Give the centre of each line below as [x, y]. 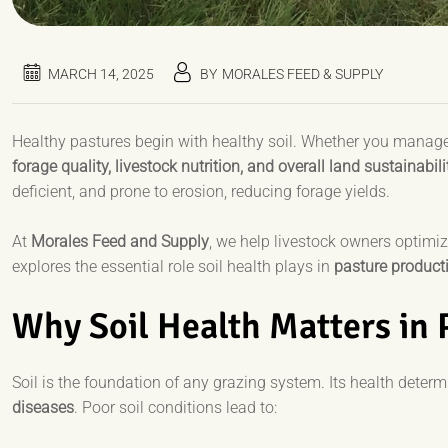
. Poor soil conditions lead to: [175, 408]
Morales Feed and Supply [120, 242]
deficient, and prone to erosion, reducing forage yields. [201, 192]
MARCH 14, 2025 [101, 74]
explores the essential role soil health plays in [173, 267]
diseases [43, 408]
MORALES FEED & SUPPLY [302, 74]
